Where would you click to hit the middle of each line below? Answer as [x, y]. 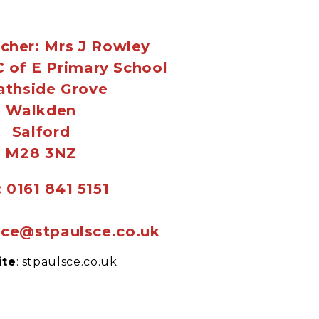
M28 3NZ [41, 153]
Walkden [41, 110]
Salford [41, 131]
